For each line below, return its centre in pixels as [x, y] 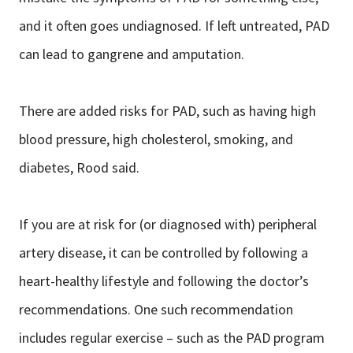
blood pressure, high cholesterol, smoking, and [156, 139]
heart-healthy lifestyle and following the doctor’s [164, 281]
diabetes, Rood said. [79, 168]
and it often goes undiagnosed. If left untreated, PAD [174, 26]
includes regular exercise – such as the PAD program [172, 338]
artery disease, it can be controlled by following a [163, 253]
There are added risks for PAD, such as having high [167, 111]
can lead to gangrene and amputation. [132, 54]
